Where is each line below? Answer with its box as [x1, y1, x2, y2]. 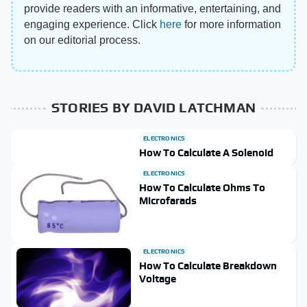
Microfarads [139, 195, 197, 206]
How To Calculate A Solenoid [139, 147, 274, 158]
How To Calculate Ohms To [139, 182, 266, 193]
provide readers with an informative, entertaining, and [24, 3, 281, 14]
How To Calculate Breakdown [139, 260, 278, 272]
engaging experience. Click [24, 19, 160, 30]
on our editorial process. [24, 34, 140, 46]
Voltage [139, 273, 177, 285]
